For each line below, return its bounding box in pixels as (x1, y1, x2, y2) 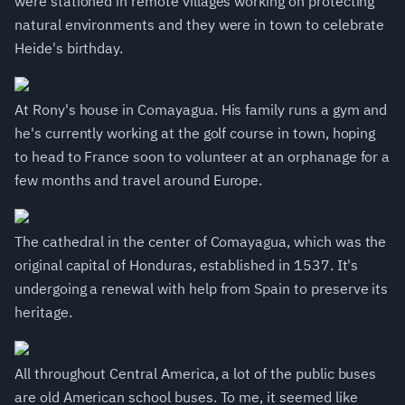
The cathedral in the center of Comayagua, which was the (14, 232, 387, 251)
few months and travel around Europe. (14, 171, 263, 190)
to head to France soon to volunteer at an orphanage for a (14, 147, 391, 166)
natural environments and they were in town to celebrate (14, 15, 385, 34)
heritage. (14, 303, 72, 322)
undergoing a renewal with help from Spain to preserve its (14, 279, 389, 298)
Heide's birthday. (14, 39, 124, 58)
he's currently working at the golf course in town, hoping (14, 124, 376, 143)
